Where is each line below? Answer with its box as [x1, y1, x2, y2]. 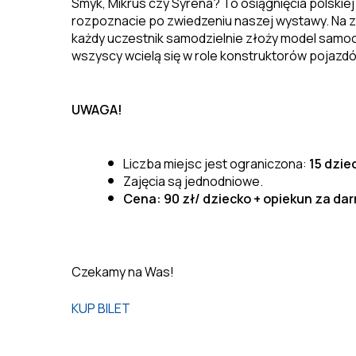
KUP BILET [72, 299, 130, 317]
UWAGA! [72, 100, 122, 118]
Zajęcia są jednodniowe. [122, 172, 263, 190]
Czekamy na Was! [72, 262, 174, 281]
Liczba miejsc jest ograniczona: [122, 154, 309, 172]
